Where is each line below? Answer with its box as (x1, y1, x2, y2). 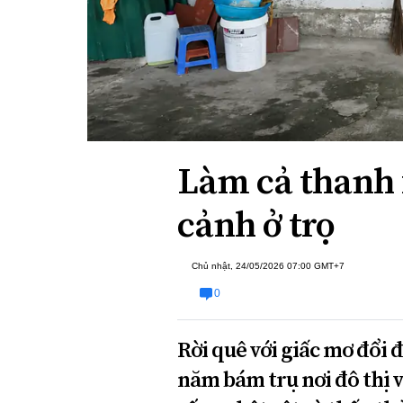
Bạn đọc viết (152, 27, 225, 43)
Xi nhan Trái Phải (152, 2, 251, 18)
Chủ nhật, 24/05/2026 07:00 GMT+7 (192, 261, 345, 272)
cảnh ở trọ (177, 200, 335, 249)
